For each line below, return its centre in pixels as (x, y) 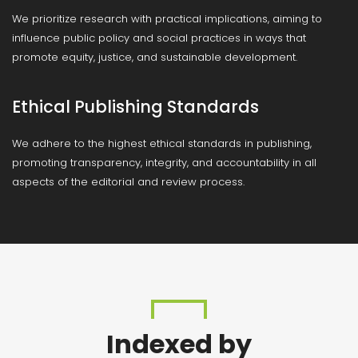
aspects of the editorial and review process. (128, 182)
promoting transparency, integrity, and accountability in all (164, 163)
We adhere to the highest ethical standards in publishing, (162, 143)
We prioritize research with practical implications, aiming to (167, 19)
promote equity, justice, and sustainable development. (155, 57)
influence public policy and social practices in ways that (159, 38)
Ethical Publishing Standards (135, 107)
